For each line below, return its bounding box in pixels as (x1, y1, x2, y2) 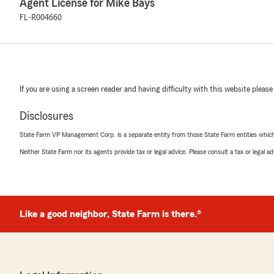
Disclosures (20, 110, 73, 122)
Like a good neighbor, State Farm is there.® (20, 209, 201, 219)
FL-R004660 (20, 13, 62, 22)
